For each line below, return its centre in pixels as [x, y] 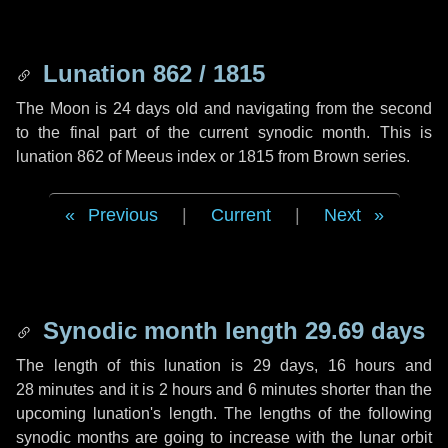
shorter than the [375, 389]
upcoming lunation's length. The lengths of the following [224, 413]
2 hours [185, 389]
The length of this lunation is [134, 365]
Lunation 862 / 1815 [150, 73]
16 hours [361, 365]
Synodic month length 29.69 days [230, 330]
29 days [283, 365]
